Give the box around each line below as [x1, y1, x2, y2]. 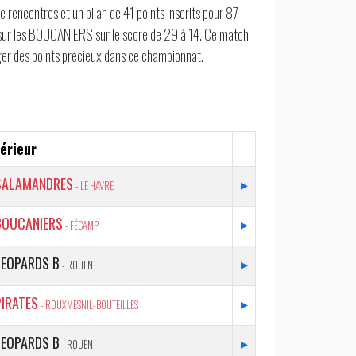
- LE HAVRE [75, 178, 114, 193]
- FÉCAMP [65, 218, 99, 233]
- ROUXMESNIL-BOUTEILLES [41, 297, 138, 312]
